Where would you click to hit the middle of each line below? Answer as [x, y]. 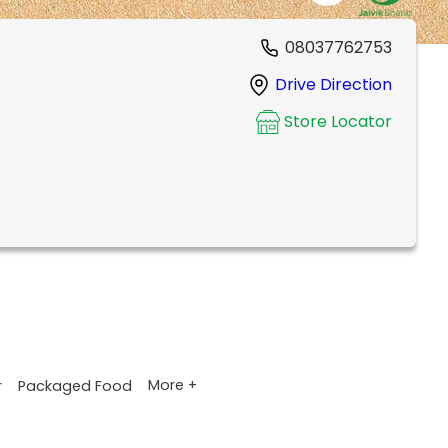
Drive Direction [333, 85]
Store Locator [338, 122]
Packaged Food [75, 385]
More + [172, 385]
